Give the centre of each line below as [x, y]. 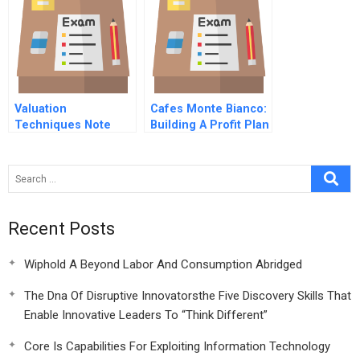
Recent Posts [61, 229]
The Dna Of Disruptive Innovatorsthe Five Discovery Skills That [188, 296]
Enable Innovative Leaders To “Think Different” [146, 315]
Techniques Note [63, 125]
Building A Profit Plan [210, 125]
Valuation [41, 109]
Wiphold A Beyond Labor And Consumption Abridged [163, 264]
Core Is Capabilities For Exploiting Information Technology [177, 346]
